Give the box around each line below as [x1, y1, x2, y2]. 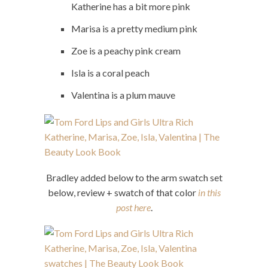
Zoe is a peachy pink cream [71, 44, 181, 56]
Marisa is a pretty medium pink [71, 22, 197, 34]
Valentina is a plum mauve [71, 89, 175, 100]
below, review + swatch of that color [47, 186, 198, 198]
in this [197, 186, 221, 198]
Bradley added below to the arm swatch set [45, 171, 223, 183]
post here [115, 201, 151, 213]
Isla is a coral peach [71, 66, 150, 78]
